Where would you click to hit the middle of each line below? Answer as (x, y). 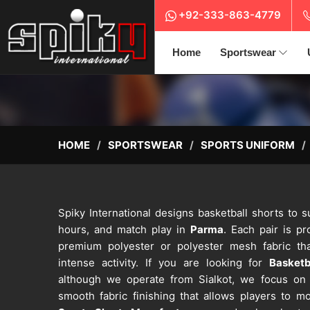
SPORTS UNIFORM (248, 145)
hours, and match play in (124, 230)
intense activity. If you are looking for (164, 263)
